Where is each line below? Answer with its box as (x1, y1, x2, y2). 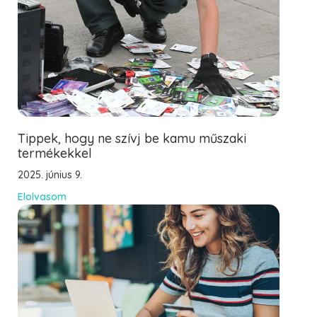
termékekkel (18, 145, 92, 161)
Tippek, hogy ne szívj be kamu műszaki (18, 130, 246, 146)
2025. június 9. (18, 168, 82, 181)
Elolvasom (18, 190, 67, 203)
